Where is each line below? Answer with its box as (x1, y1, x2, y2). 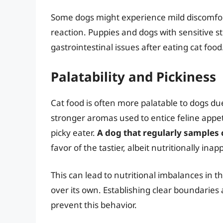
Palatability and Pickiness (51, 67, 216, 86)
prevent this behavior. (51, 199, 137, 211)
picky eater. (51, 126, 97, 138)
